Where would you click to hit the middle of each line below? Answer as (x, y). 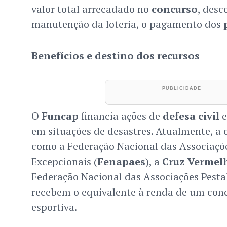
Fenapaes (121, 162)
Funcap (60, 116)
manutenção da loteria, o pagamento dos (127, 24)
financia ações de (120, 116)
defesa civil (191, 116)
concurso (174, 9)
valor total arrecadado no (91, 9)
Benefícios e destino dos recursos (115, 56)
